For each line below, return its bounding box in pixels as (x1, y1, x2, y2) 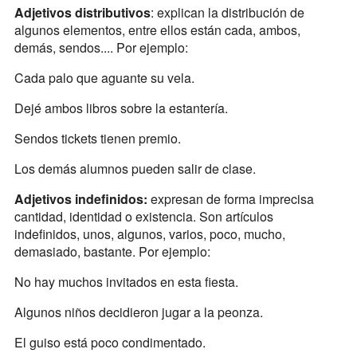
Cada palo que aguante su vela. (14, 69, 194, 88)
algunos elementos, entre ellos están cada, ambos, (14, 21, 300, 40)
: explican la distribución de (150, 3, 304, 22)
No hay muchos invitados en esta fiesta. (14, 273, 238, 292)
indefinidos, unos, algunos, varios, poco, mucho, (14, 225, 285, 244)
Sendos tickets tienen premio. (14, 129, 181, 148)
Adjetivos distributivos (14, 3, 151, 22)
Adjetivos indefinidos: (14, 190, 147, 209)
